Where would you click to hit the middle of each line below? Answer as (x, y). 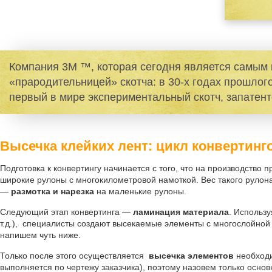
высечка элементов (191, 256)
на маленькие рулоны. (140, 191)
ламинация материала (181, 212)
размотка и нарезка (53, 191)
